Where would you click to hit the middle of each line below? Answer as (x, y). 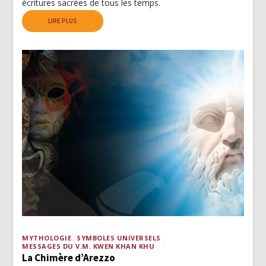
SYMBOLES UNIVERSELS (119, 237)
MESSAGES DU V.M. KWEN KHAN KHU (88, 246)
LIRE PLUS (63, 20)
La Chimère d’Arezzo (69, 257)
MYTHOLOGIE (47, 237)
